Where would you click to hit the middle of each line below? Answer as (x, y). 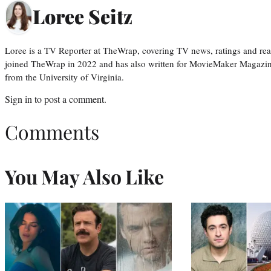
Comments (52, 132)
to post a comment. (69, 99)
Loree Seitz (83, 16)
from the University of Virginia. (64, 77)
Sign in (18, 99)
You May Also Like (84, 177)
